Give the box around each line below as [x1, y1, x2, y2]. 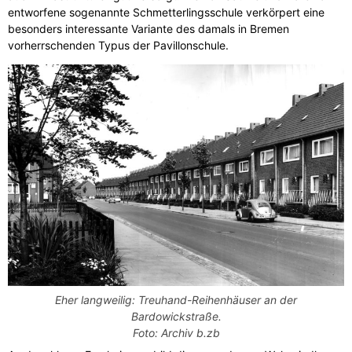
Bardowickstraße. [130, 310, 222, 324]
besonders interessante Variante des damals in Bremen [8, 22, 289, 36]
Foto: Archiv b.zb [132, 326, 220, 340]
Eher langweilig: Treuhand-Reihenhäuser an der [55, 293, 297, 307]
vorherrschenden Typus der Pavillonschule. [8, 38, 229, 53]
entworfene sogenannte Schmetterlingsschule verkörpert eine [8, 5, 324, 20]
